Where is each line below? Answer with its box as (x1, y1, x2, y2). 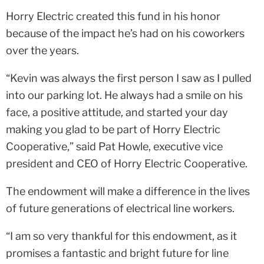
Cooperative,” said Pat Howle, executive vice (6, 140, 223, 153)
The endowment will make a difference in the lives (6, 185, 250, 198)
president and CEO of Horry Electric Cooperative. (6, 157, 247, 170)
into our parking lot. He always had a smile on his (6, 89, 243, 102)
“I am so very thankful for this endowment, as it (6, 230, 237, 243)
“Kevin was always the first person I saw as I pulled (6, 72, 252, 85)
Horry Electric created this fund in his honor (6, 10, 220, 23)
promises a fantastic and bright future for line (6, 247, 229, 260)
